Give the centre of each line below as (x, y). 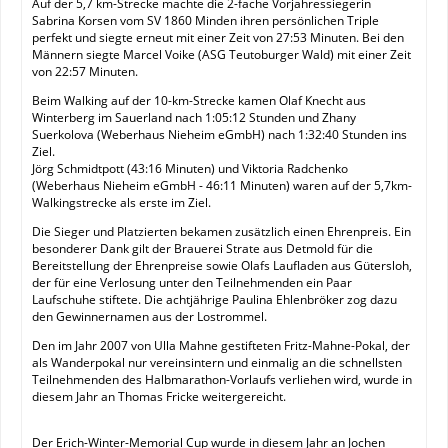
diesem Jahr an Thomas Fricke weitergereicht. (159, 396)
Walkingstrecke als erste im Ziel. (121, 202)
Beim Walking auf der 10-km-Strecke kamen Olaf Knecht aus (199, 100)
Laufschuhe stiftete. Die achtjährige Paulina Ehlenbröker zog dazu (214, 299)
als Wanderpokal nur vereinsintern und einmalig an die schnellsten (217, 362)
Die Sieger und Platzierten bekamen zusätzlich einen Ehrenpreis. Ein (221, 231)
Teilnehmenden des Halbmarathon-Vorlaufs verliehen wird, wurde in (222, 379)
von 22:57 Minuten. (85, 71)
